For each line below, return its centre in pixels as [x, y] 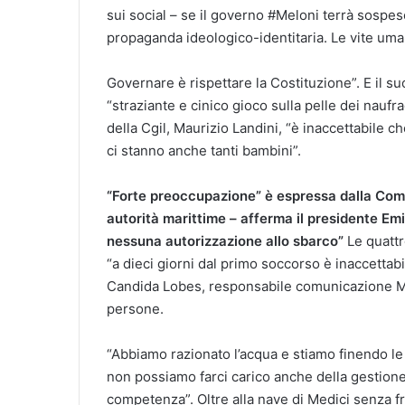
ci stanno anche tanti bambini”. [204, 151]
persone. [135, 309]
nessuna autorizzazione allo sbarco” [225, 241]
